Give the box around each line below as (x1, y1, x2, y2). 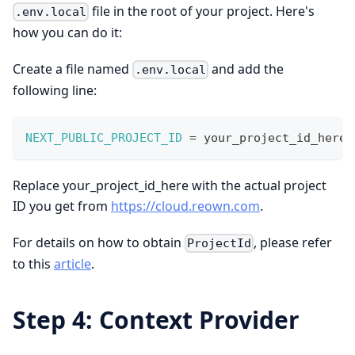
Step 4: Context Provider (13, 303, 300, 337)
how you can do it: (13, 23, 122, 41)
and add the (208, 59, 284, 78)
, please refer (254, 233, 333, 251)
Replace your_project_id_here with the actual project (13, 176, 326, 194)
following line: (13, 81, 97, 99)
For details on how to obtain (13, 233, 185, 251)
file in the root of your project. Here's (89, 2, 315, 20)
